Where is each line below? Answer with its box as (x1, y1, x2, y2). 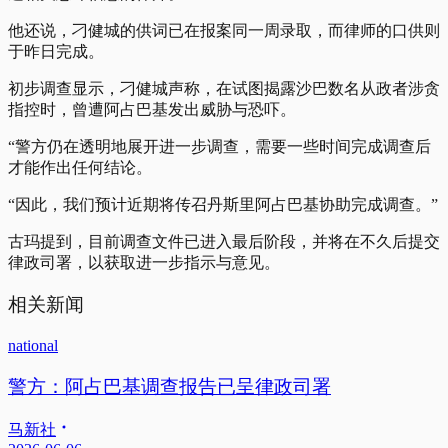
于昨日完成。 (8, 42, 104, 60)
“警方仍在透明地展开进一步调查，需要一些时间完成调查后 (8, 137, 431, 155)
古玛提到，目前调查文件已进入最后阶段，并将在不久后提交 (8, 232, 440, 250)
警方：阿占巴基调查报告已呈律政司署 (8, 374, 331, 398)
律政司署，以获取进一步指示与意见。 (8, 253, 280, 271)
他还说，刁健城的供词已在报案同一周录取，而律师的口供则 (8, 21, 440, 39)
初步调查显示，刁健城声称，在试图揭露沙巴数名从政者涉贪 (8, 79, 440, 97)
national (8, 337, 58, 355)
